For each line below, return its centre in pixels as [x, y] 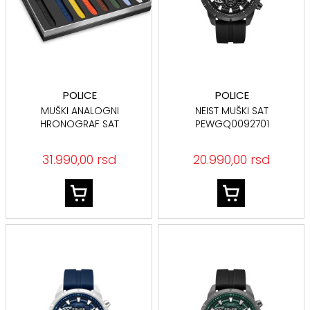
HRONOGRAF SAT [80, 124]
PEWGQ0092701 [232, 124]
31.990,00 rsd [80, 159]
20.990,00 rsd [232, 159]
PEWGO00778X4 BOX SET [80, 137]
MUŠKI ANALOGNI [80, 111]
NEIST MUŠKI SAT [232, 111]
